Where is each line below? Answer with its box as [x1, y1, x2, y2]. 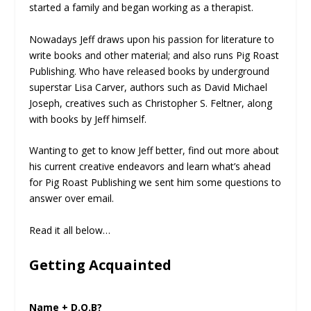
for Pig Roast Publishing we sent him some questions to [29, 176, 282, 190]
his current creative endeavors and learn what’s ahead [29, 160, 271, 174]
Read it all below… [29, 223, 111, 237]
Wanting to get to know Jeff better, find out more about [29, 144, 280, 158]
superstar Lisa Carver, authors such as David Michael [29, 80, 268, 94]
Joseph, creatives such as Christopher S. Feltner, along [29, 96, 273, 110]
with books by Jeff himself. [29, 112, 147, 126]
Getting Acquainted [29, 255, 172, 274]
